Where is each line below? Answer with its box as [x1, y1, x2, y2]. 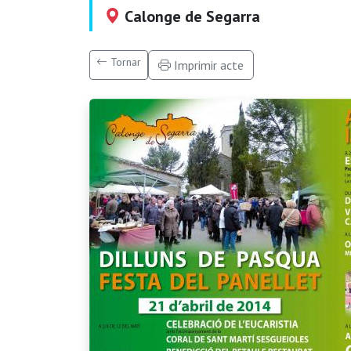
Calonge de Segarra [121, 5, 260, 27]
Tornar [107, 54, 141, 69]
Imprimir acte [171, 56, 244, 73]
